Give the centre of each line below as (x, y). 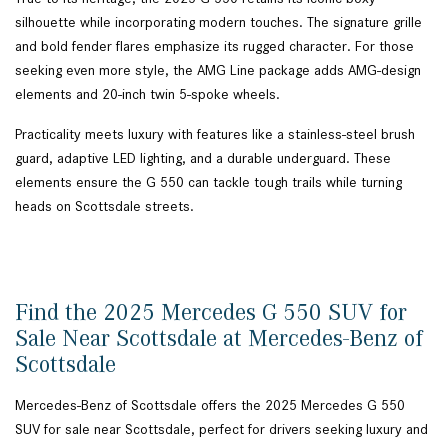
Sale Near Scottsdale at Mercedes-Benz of (219, 338)
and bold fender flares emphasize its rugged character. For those (214, 46)
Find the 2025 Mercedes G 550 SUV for (211, 312)
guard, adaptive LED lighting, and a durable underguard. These (203, 158)
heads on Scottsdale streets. (106, 206)
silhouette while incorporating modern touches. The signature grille (218, 22)
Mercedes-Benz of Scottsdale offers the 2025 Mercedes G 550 (210, 405)
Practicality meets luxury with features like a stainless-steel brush (215, 134)
